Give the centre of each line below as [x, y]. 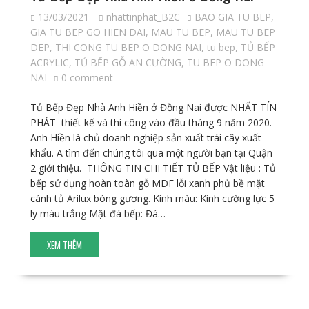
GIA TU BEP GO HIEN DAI [88, 32]
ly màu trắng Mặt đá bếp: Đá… [98, 213]
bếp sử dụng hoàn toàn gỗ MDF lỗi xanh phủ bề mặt [147, 183]
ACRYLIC [49, 62]
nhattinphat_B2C [143, 17]
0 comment [87, 77]
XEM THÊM [65, 245]
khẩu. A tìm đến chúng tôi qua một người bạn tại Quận [151, 152]
